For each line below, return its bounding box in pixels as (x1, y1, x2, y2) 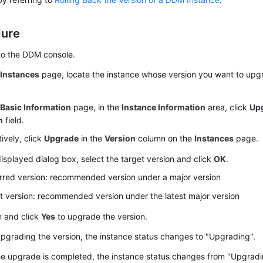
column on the (136, 133, 195, 143)
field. (3, 115, 25, 125)
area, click (205, 102, 250, 112)
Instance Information (122, 102, 206, 112)
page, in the (71, 102, 122, 112)
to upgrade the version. (55, 211, 148, 221)
